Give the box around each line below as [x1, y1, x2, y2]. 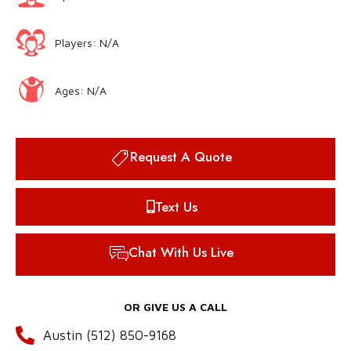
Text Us [154, 197, 197, 217]
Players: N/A [55, 35, 119, 49]
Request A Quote [130, 147, 232, 167]
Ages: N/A [55, 83, 107, 97]
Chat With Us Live [128, 243, 233, 262]
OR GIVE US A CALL [124, 300, 227, 314]
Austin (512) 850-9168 [43, 327, 176, 344]
